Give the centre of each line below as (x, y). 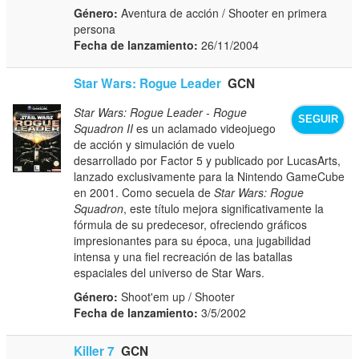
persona (95, 28)
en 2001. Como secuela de (144, 192)
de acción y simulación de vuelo (155, 144)
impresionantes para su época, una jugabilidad (193, 240)
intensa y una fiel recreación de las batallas (184, 256)
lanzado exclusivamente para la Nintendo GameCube (210, 176)
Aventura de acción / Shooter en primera (223, 12)
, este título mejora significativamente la (224, 208)
